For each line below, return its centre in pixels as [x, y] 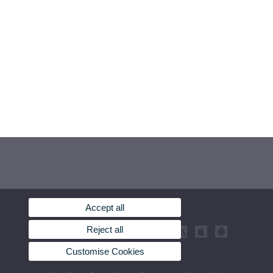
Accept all [105, 208]
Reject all [105, 230]
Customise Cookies [105, 251]
